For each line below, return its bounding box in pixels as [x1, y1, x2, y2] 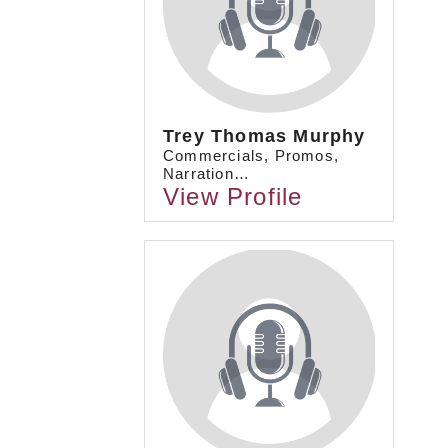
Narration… [163, 165, 250, 183]
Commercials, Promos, [163, 147, 339, 165]
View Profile [163, 183, 303, 211]
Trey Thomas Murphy [163, 126, 366, 147]
